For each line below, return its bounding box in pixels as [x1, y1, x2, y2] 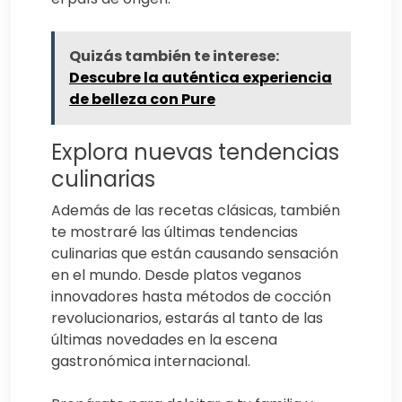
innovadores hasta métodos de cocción [51, 285, 331, 307]
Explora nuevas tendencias [51, 136, 339, 167]
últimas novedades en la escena [51, 328, 277, 350]
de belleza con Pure [69, 88, 215, 109]
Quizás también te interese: [69, 45, 279, 66]
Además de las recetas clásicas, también [51, 199, 340, 221]
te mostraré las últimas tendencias [51, 221, 298, 242]
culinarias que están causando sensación [51, 242, 338, 264]
